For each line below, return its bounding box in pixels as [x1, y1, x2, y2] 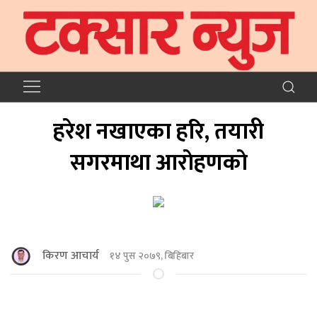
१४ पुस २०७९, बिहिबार [110, 248, 194, 265]
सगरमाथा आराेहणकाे [69, 144, 248, 182]
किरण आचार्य [42, 246, 99, 265]
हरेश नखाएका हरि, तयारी [53, 113, 264, 151]
